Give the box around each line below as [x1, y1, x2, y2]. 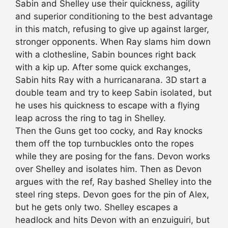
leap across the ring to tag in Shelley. [15, 113, 166, 124]
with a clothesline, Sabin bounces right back [15, 49, 196, 60]
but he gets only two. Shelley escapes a [15, 202, 178, 213]
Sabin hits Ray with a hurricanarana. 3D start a [15, 75, 207, 85]
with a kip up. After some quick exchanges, [15, 62, 191, 73]
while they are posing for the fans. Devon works [15, 151, 210, 162]
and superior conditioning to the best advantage [15, 11, 213, 22]
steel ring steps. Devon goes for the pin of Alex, [15, 189, 209, 200]
